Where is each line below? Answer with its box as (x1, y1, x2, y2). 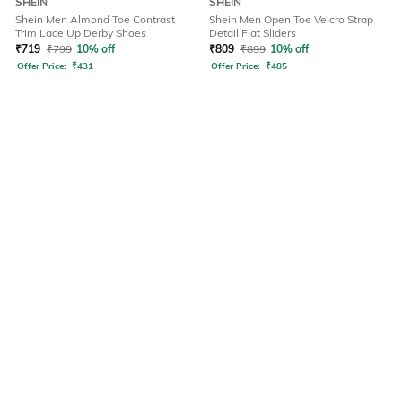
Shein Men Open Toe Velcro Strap (209, 13, 373, 27)
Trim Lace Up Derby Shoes (15, 26, 146, 40)
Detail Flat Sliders (209, 26, 296, 40)
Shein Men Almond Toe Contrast (15, 13, 175, 27)
